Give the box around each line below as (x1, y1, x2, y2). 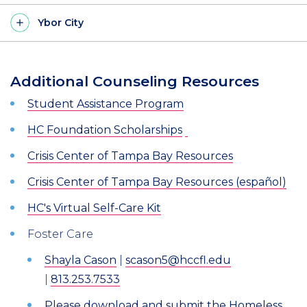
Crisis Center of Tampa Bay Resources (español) (27, 175, 286, 188)
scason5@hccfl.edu (125, 253, 231, 267)
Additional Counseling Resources (10, 72, 263, 90)
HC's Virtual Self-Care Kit (27, 201, 161, 214)
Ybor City (38, 16, 84, 29)
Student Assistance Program (27, 97, 184, 110)
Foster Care (27, 227, 96, 241)
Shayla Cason (45, 253, 116, 267)
